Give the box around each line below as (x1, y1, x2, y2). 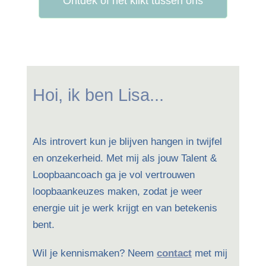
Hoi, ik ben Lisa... (32, 85, 164, 104)
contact (156, 248, 192, 259)
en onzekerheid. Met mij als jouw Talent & (32, 153, 217, 164)
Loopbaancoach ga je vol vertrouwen (32, 169, 195, 180)
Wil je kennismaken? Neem (32, 248, 157, 259)
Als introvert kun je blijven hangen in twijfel (32, 136, 222, 147)
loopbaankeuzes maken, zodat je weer (32, 186, 202, 197)
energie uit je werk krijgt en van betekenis (32, 202, 217, 214)
